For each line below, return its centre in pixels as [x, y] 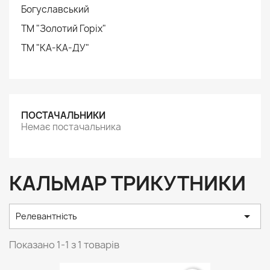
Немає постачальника [71, 127]
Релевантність [46, 216]
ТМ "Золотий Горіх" [64, 29]
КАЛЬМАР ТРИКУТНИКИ [127, 183]
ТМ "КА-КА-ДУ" [55, 48]
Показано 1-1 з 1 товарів [64, 245]
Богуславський [55, 9]
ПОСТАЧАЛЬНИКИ [63, 115]
